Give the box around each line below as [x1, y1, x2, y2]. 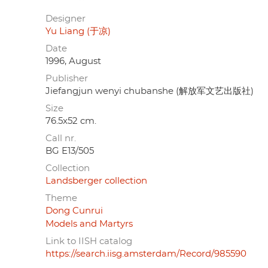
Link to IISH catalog [45, 236, 132, 246]
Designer [45, 14, 86, 23]
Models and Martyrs [45, 219, 133, 229]
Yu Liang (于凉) [45, 26, 111, 36]
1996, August [45, 56, 101, 66]
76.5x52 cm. [45, 116, 96, 126]
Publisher [45, 74, 88, 83]
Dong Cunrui [45, 206, 103, 215]
